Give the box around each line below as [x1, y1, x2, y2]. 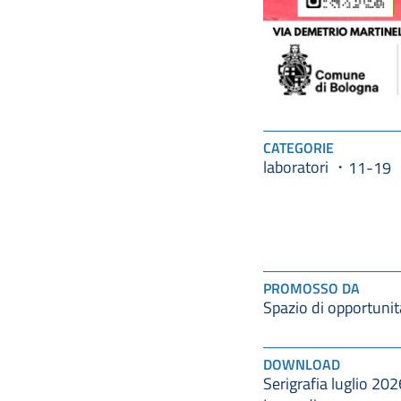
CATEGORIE [263, 138, 334, 158]
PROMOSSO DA [263, 278, 360, 299]
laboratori [263, 156, 328, 178]
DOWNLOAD [263, 354, 340, 375]
